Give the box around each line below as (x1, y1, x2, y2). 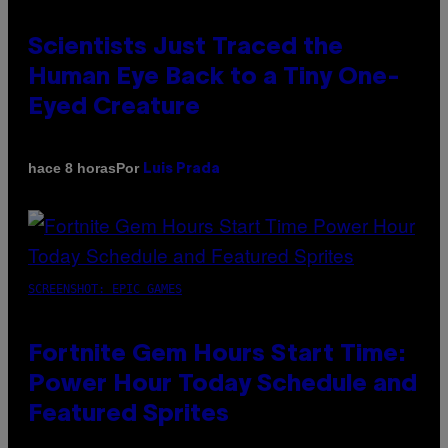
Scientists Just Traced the (28, 36, 343, 59)
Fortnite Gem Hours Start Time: (28, 343, 406, 366)
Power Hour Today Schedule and (28, 373, 417, 396)
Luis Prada (143, 162, 220, 176)
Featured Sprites (28, 403, 229, 426)
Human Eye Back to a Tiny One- (28, 66, 400, 89)
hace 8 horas (28, 160, 116, 177)
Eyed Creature (28, 96, 200, 119)
